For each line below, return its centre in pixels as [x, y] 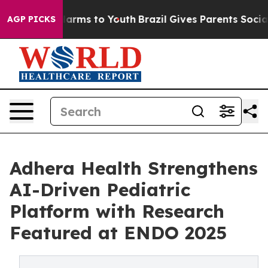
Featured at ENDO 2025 [118, 233]
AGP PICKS [31, 19]
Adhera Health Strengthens [134, 168]
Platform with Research [117, 211]
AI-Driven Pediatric [100, 190]
